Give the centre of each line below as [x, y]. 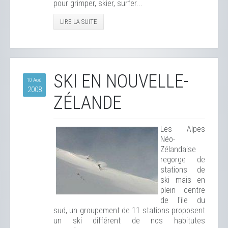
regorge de [183, 160]
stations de [183, 170]
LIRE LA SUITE [79, 22]
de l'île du [183, 200]
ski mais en [183, 180]
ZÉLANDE [88, 103]
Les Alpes [183, 129]
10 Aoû [34, 80]
